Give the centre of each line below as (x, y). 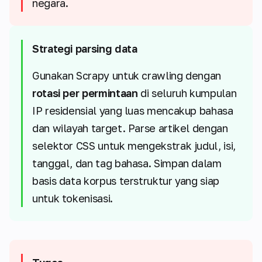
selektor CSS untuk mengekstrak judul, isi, (134, 146)
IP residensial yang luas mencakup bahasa (133, 111)
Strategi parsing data (85, 49)
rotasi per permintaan (85, 93)
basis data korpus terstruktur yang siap (126, 181)
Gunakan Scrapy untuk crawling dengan (127, 76)
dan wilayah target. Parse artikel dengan (130, 128)
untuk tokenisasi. (73, 199)
